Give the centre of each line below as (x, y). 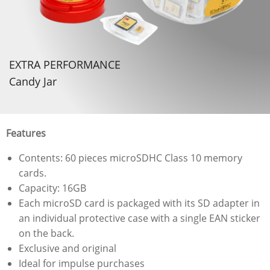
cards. (32, 173)
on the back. (46, 234)
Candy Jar (33, 81)
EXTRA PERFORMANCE (64, 64)
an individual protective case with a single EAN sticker (139, 218)
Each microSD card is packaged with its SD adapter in (139, 203)
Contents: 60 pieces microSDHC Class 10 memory (130, 158)
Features (26, 133)
